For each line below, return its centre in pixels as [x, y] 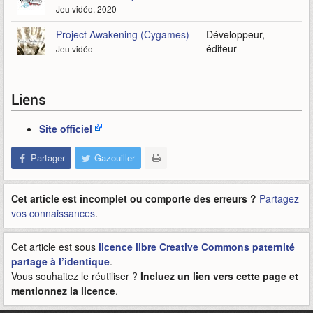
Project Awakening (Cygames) [123, 34]
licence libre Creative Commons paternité [197, 247]
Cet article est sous [55, 247]
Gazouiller [115, 158]
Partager [48, 158]
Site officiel [66, 129]
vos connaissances [53, 213]
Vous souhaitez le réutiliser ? [76, 276]
